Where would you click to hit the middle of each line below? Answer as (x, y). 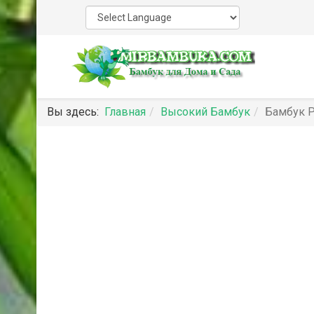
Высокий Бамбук (205, 112)
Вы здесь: (76, 112)
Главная (125, 112)
